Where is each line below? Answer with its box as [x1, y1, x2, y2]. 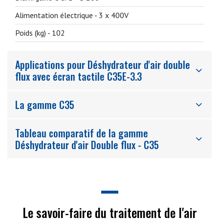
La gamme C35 [15, 97, 74, 112]
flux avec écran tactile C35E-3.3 [15, 69, 142, 84]
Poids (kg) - [15, 28, 52, 38]
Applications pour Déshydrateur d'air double [15, 57, 190, 72]
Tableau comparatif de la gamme [15, 126, 148, 140]
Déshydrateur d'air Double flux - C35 [15, 137, 159, 152]
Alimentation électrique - [15, 10, 99, 20]
